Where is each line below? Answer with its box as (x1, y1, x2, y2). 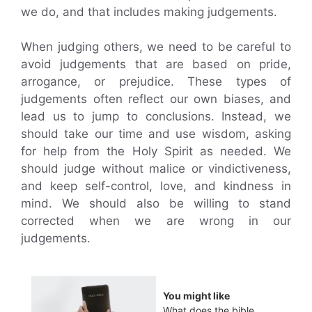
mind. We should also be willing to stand (21, 196, 291, 210)
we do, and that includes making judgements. (21, 4, 277, 19)
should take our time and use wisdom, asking (21, 127, 291, 141)
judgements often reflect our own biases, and (21, 92, 291, 106)
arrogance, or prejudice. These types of (21, 75, 291, 88)
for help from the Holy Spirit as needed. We (21, 144, 291, 158)
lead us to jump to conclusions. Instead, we (21, 109, 291, 123)
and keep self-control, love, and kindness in (21, 179, 291, 193)
